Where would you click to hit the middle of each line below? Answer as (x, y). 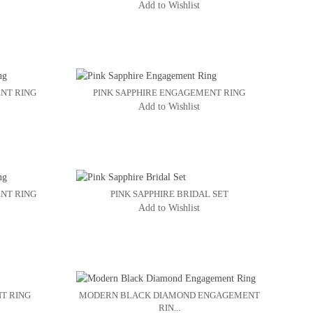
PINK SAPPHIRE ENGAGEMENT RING (169, 93)
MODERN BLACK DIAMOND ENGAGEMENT (169, 296)
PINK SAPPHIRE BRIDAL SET (169, 194)
